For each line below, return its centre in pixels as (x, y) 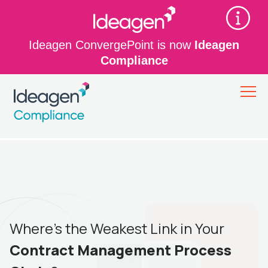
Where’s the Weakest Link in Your (117, 228)
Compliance (134, 60)
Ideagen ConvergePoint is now (112, 45)
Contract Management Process (121, 250)
